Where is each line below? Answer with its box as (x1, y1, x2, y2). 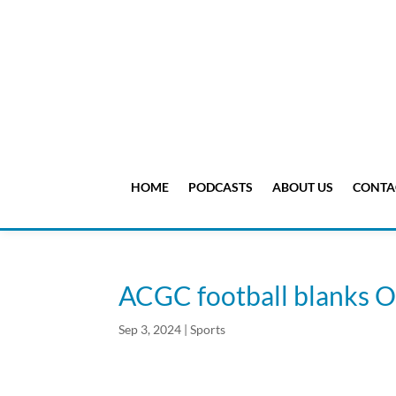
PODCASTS (187, 179, 253, 195)
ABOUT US (271, 179, 333, 195)
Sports (190, 322, 226, 338)
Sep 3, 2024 (118, 322, 182, 338)
